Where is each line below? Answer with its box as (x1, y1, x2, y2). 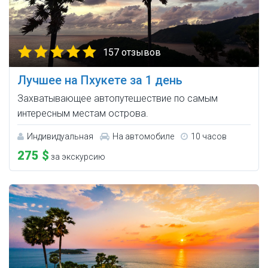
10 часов (191, 132, 227, 142)
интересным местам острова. (17, 108, 148, 120)
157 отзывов (103, 47, 161, 59)
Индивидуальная (27, 132, 93, 142)
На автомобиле (112, 132, 174, 142)
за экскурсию (49, 152, 105, 162)
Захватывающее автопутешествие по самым (17, 93, 218, 105)
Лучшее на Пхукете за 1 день (17, 73, 182, 88)
